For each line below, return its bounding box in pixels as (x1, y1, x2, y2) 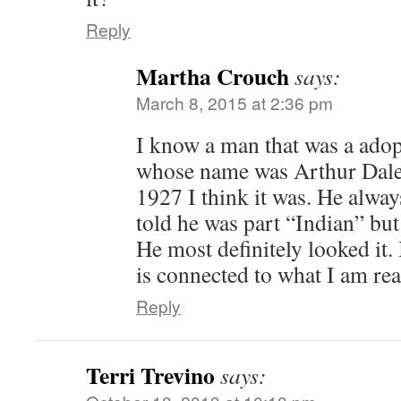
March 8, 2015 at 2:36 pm (136, 90, 333, 115)
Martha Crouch (136, 59, 289, 93)
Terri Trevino (86, 358, 215, 392)
